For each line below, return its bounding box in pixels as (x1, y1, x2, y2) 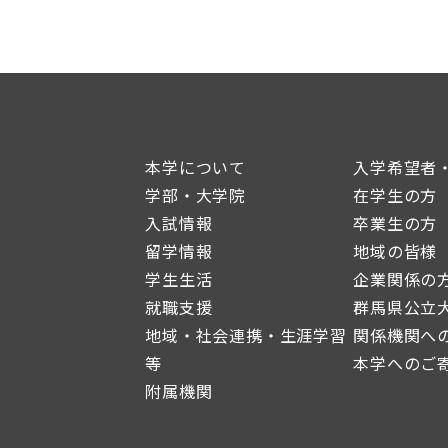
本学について (145, 154, 246, 179)
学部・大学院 (145, 182, 246, 207)
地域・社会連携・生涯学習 (145, 322, 347, 347)
